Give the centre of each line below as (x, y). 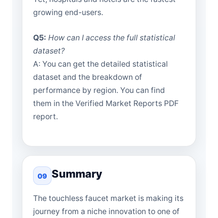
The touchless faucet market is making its (108, 199)
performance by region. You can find (99, 91)
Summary (77, 174)
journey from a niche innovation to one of (106, 212)
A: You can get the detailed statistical (100, 64)
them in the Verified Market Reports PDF (106, 104)
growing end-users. (68, 12)
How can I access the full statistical (112, 38)
